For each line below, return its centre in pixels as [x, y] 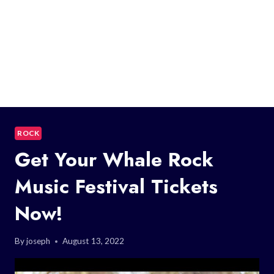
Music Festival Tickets [116, 186]
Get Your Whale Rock [114, 159]
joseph [39, 241]
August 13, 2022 [94, 241]
